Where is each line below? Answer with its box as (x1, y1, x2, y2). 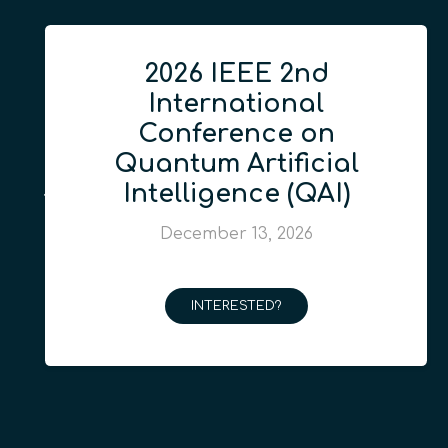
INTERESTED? (190, 298, 282, 313)
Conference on (137, 119, 335, 148)
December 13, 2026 (159, 224, 313, 243)
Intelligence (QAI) (122, 179, 350, 208)
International (148, 89, 324, 118)
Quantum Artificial (113, 149, 359, 178)
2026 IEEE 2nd (143, 59, 329, 88)
